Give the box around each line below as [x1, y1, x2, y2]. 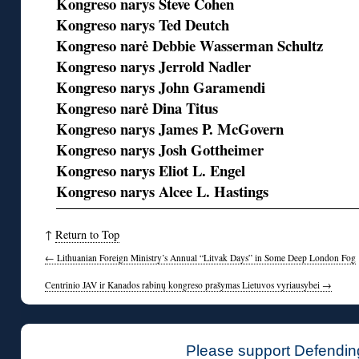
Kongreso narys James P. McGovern [56, 118, 284, 140]
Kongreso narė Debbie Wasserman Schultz [56, 34, 324, 57]
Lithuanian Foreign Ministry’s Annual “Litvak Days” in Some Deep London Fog [54, 252, 356, 264]
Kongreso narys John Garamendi [56, 76, 266, 99]
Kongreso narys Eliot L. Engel [56, 159, 246, 182]
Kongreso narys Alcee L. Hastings [56, 180, 269, 203]
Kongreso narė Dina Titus [56, 97, 219, 119]
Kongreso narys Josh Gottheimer [56, 139, 264, 161]
